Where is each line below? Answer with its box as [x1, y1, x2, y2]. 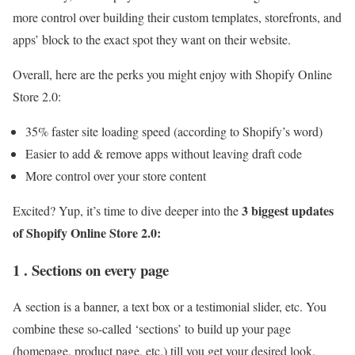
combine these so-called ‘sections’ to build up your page [13, 320, 291, 338]
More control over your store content [25, 166, 206, 184]
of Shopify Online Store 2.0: [13, 223, 161, 242]
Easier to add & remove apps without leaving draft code [25, 144, 306, 162]
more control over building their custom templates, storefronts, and [13, 8, 342, 25]
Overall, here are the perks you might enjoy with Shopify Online [13, 65, 332, 82]
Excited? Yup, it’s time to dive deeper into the [13, 201, 242, 219]
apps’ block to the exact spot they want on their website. [13, 30, 291, 48]
